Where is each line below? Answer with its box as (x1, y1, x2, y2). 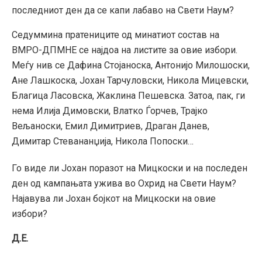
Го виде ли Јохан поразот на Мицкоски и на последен (12, 162, 247, 174)
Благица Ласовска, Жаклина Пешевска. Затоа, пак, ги (12, 89, 245, 101)
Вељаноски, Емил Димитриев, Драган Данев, (12, 120, 209, 132)
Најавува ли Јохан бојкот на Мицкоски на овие (12, 192, 216, 204)
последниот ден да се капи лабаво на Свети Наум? (12, 4, 234, 16)
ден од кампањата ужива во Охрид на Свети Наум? (12, 177, 236, 189)
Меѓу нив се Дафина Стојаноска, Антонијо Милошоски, (12, 59, 250, 71)
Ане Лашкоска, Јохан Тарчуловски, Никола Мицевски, (12, 74, 249, 86)
